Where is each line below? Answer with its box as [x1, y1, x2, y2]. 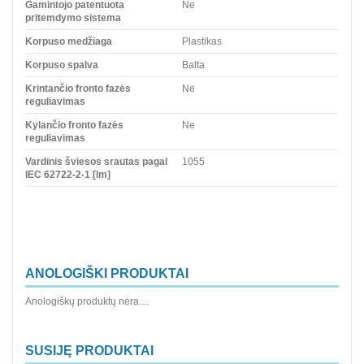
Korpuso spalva [25, 58, 98, 71]
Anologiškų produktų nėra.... [25, 296, 149, 308]
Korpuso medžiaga [25, 35, 112, 47]
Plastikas [182, 35, 222, 47]
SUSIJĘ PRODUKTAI [25, 344, 154, 358]
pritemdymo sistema [25, 11, 121, 24]
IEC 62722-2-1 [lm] [25, 168, 110, 180]
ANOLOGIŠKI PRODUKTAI [25, 266, 188, 280]
